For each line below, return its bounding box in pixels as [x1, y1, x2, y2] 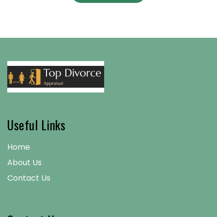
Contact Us [7, 172, 50, 184]
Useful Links [7, 116, 65, 134]
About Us [7, 157, 42, 168]
